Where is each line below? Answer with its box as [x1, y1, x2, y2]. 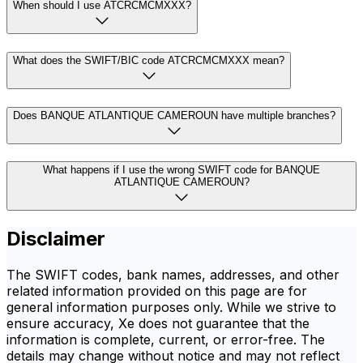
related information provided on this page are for [6, 283, 307, 300]
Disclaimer [6, 227, 105, 251]
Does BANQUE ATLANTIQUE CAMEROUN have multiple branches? [13, 109, 335, 122]
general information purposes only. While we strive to [6, 299, 336, 316]
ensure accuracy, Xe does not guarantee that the [6, 315, 310, 332]
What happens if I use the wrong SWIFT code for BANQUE [43, 164, 320, 177]
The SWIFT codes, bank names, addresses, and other [6, 267, 340, 284]
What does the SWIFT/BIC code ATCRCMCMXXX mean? [13, 53, 284, 66]
